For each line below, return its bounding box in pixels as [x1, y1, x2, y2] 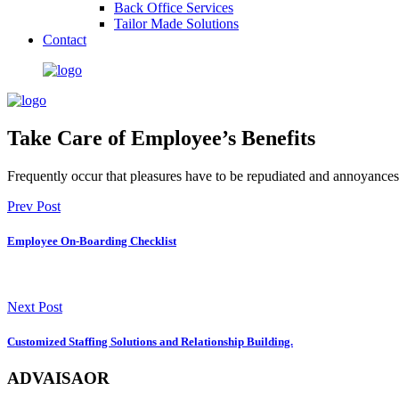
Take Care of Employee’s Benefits [7, 126, 315, 151]
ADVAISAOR [7, 368, 110, 387]
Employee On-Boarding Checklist [7, 234, 176, 248]
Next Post [7, 298, 62, 314]
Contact [43, 32, 86, 48]
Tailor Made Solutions [114, 16, 239, 32]
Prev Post [7, 199, 61, 215]
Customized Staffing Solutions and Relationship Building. [7, 334, 293, 348]
